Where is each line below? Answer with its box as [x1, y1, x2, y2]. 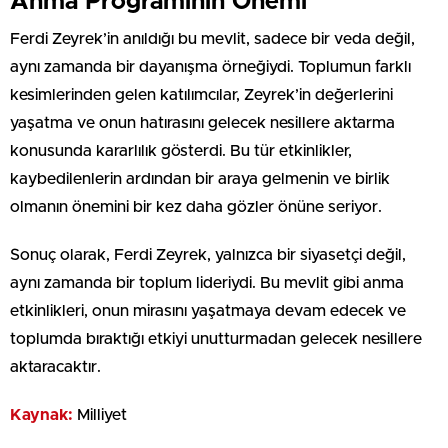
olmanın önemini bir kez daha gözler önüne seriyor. [10, 198, 382, 215]
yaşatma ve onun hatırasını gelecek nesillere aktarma [10, 114, 395, 131]
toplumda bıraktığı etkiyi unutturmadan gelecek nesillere [10, 330, 422, 347]
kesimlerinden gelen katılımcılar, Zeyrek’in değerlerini [10, 86, 393, 103]
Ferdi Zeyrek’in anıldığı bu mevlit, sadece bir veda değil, [10, 30, 415, 47]
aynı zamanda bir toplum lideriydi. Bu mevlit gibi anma [10, 274, 404, 291]
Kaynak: [10, 406, 73, 423]
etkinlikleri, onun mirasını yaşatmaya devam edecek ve [10, 302, 406, 319]
